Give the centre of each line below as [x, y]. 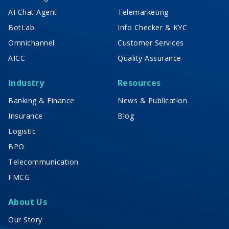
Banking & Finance [41, 100]
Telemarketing [143, 12]
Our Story [25, 219]
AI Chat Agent [33, 12]
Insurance [26, 116]
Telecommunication [43, 162]
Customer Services [151, 42]
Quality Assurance [150, 58]
